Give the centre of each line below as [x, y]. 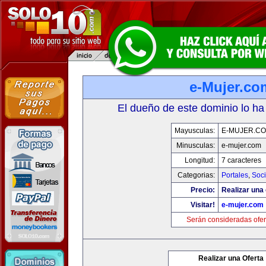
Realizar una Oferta [231, 258]
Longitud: [199, 160]
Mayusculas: [194, 131]
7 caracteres [241, 160]
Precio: [202, 190]
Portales [235, 175]
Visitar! [202, 205]
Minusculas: [195, 145]
